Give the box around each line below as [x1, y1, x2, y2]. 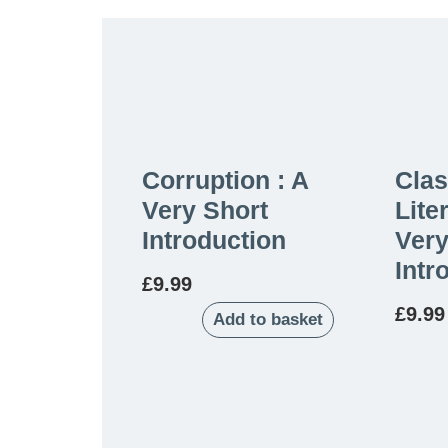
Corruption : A [142, 165, 308, 194]
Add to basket [213, 309, 323, 329]
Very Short [142, 195, 268, 224]
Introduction [142, 225, 286, 254]
